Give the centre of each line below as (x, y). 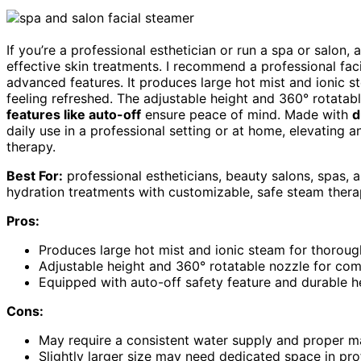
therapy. (31, 147)
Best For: (35, 176)
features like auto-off (74, 115)
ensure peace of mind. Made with (247, 115)
